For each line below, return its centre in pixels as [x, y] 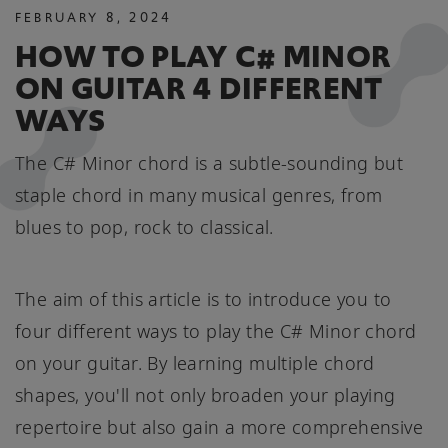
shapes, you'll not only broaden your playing [205, 395]
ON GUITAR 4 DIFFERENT [199, 89]
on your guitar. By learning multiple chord [195, 363]
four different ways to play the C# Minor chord [216, 331]
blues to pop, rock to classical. [144, 227]
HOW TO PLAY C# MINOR [203, 57]
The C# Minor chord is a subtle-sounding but [209, 163]
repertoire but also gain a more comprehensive [219, 427]
